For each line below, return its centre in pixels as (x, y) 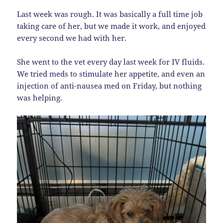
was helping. (40, 97)
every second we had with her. (72, 38)
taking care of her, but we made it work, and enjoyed (111, 26)
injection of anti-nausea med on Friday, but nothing (110, 85)
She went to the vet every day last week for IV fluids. (111, 61)
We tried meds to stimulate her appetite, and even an (111, 73)
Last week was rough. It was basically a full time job (110, 14)
